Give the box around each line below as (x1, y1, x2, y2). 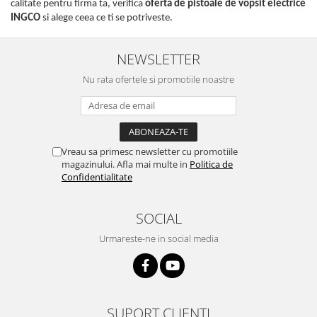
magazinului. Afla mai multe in (62, 158, 190, 171)
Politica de (190, 158, 233, 171)
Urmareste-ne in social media (98, 232, 219, 246)
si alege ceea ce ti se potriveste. (40, 13, 173, 24)
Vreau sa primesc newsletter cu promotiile (62, 145, 238, 158)
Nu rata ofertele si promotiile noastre (83, 73, 234, 86)
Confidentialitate (62, 171, 132, 184)
